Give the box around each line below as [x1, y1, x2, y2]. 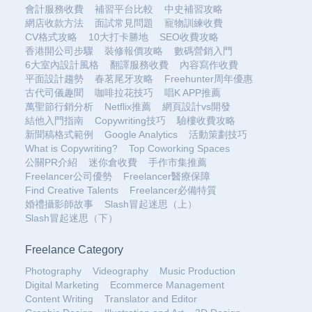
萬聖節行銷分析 [25, 101, 93, 112]
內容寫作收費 [180, 59, 238, 70]
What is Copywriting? [25, 143, 118, 154]
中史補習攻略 [164, 3, 223, 15]
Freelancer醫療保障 [123, 171, 210, 182]
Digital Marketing [25, 279, 99, 290]
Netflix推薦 [104, 101, 151, 112]
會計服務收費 [25, 3, 84, 15]
